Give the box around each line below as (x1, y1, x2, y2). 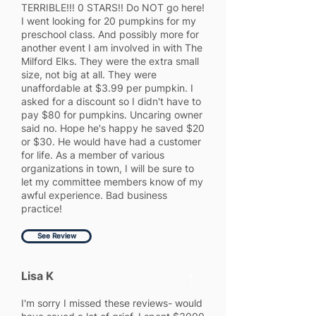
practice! (21, 202, 62, 214)
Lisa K (21, 269, 54, 283)
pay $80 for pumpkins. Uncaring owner (21, 109, 202, 121)
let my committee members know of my (21, 176, 203, 188)
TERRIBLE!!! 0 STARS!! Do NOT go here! (21, 1, 205, 13)
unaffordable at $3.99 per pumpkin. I (21, 82, 193, 94)
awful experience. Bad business (21, 189, 167, 201)
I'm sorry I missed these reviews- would (21, 297, 202, 309)
